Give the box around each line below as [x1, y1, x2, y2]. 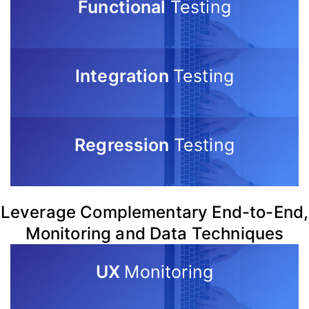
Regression [74, 134, 174, 155]
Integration [74, 65, 173, 86]
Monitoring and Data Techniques [25, 223, 284, 244]
